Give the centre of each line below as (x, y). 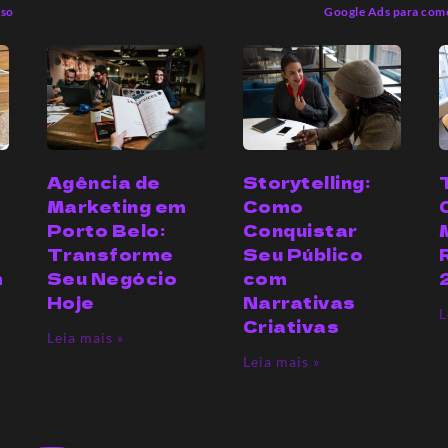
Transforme (110, 254)
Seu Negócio (112, 278)
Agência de (103, 182)
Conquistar (300, 230)
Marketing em (116, 206)
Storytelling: (306, 182)
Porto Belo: (106, 230)
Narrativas (299, 302)
